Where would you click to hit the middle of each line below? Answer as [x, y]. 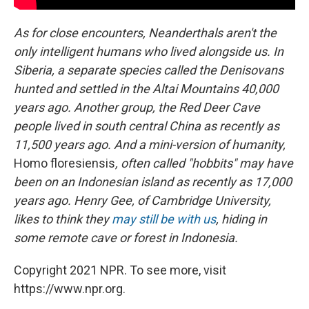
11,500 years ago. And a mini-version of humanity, [150, 145]
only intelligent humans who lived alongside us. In [149, 52]
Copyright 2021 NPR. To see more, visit [120, 270]
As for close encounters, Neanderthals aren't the [145, 33]
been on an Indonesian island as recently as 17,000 [153, 182]
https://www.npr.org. [70, 289]
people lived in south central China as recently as [147, 126]
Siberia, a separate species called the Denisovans [149, 70]
